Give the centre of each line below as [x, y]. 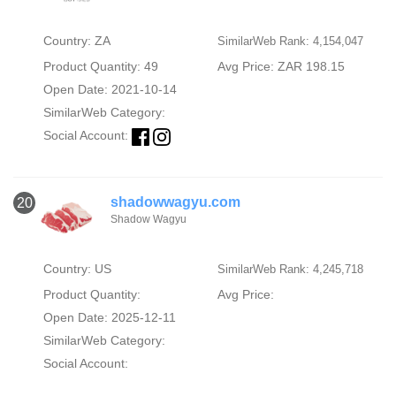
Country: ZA [76, 41]
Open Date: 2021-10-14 [110, 90]
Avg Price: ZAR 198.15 [281, 67]
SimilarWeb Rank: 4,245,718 [290, 269]
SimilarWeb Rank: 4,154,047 [290, 42]
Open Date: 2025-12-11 [109, 317]
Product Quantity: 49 [100, 67]
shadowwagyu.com [175, 202]
